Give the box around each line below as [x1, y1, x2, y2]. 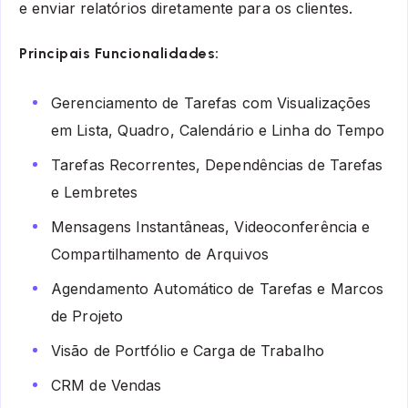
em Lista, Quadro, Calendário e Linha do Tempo [51, 121, 385, 140]
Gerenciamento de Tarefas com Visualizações [51, 94, 372, 113]
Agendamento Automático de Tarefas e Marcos [51, 280, 384, 299]
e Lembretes [51, 183, 138, 202]
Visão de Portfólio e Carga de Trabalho [51, 342, 324, 361]
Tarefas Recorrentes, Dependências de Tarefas [51, 156, 383, 175]
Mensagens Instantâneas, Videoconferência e [51, 218, 371, 237]
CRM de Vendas [51, 376, 162, 395]
